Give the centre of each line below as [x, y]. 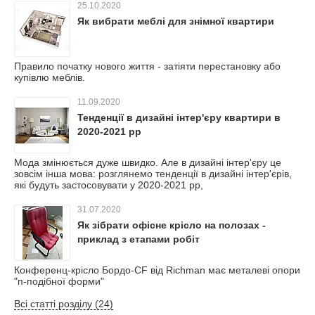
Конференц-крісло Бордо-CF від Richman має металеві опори [157, 270]
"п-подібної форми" [59, 281]
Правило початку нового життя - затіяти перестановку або [147, 66]
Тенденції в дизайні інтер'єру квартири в [179, 117]
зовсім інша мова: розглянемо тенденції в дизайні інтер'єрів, [153, 174]
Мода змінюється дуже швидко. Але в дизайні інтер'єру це [148, 162]
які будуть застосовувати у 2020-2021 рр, [109, 185]
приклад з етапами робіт [139, 239]
